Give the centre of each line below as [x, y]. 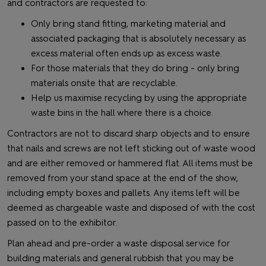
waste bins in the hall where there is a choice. [122, 113]
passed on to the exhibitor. [62, 223]
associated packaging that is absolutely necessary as [138, 39]
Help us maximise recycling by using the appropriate [139, 98]
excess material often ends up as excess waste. [126, 53]
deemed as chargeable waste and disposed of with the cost [131, 208]
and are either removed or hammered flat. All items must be [130, 163]
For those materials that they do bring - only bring [135, 68]
